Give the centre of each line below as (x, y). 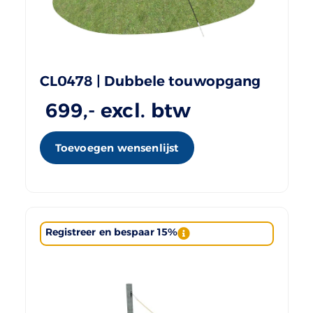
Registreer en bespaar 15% (111, 232)
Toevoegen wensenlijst (117, 148)
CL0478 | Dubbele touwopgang (150, 81)
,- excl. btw (137, 111)
